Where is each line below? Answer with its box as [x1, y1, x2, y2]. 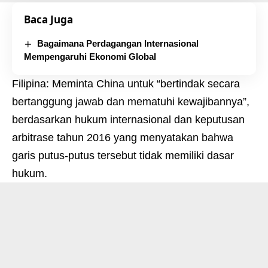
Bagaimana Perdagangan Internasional [37, 38, 199, 49]
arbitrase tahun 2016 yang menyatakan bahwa [12, 132, 233, 144]
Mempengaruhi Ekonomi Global [24, 51, 156, 62]
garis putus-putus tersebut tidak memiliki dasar [12, 150, 234, 162]
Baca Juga [24, 13, 73, 27]
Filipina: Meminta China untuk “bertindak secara [12, 78, 240, 90]
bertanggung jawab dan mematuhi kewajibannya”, [12, 96, 249, 108]
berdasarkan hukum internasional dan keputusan [12, 114, 245, 126]
